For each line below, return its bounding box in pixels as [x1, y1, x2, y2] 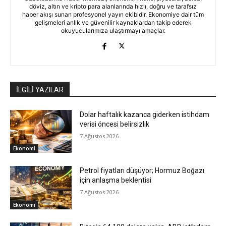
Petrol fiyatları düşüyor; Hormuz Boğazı [80, 166, 205, 175]
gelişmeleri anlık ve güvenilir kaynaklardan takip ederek [34, 18, 192, 26]
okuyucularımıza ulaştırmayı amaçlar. [61, 26, 165, 34]
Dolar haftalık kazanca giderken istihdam [80, 110, 210, 119]
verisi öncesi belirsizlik [80, 120, 150, 128]
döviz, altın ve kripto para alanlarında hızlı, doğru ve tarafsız [29, 2, 197, 10]
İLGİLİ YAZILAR [16, 85, 64, 94]
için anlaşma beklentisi [80, 176, 152, 185]
